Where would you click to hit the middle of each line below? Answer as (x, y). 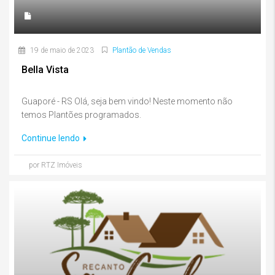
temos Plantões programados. (81, 115)
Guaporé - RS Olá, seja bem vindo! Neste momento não (127, 102)
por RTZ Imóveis (56, 165)
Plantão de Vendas (142, 51)
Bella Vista (45, 70)
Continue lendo (52, 138)
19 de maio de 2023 (61, 51)
